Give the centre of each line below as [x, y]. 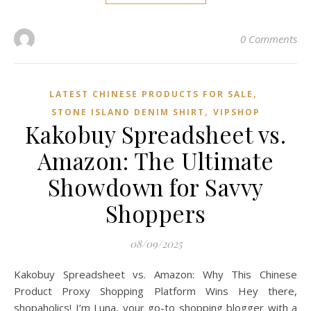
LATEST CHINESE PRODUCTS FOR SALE [151, 94]
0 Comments [269, 39]
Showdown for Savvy [155, 187]
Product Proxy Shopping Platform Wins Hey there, [155, 291]
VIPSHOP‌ [236, 112]
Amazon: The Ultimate [155, 160]
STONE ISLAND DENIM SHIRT [128, 112]
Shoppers [155, 213]
